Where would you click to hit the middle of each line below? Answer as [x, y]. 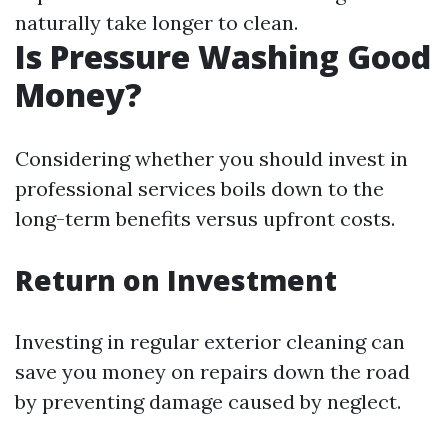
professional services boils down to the [199, 188]
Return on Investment [176, 280]
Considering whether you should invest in [211, 158]
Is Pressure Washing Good [223, 56]
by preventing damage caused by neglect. [208, 401]
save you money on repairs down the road [212, 371]
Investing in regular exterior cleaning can [210, 341]
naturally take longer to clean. [156, 22]
